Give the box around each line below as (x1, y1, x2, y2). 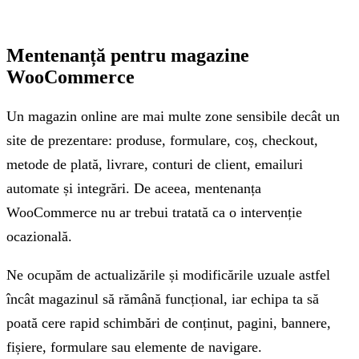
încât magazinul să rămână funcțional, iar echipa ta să (6, 290, 319, 307)
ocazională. (6, 228, 72, 244)
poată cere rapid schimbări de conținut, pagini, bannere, (6, 314, 331, 331)
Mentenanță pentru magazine (6, 44, 249, 66)
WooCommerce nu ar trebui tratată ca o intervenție (6, 204, 302, 220)
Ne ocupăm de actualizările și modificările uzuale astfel (6, 266, 330, 283)
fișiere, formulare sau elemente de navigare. (6, 338, 262, 355)
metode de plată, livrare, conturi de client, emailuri (6, 155, 303, 172)
